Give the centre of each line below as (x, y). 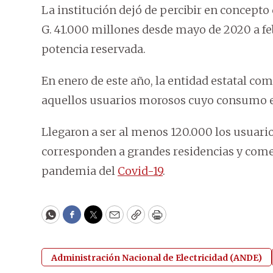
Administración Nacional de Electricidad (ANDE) (157, 258)
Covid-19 (140, 171)
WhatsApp (78, 220)
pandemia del (80, 171)
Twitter (113, 220)
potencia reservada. (94, 49)
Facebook (97, 220)
